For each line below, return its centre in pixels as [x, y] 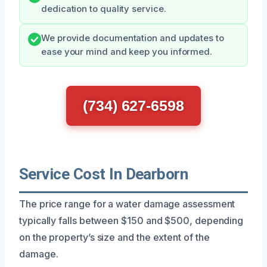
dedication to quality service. [104, 9]
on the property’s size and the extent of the [114, 237]
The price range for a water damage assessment [127, 204]
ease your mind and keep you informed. [127, 52]
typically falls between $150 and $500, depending [131, 220]
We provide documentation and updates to [133, 38]
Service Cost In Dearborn [104, 174]
